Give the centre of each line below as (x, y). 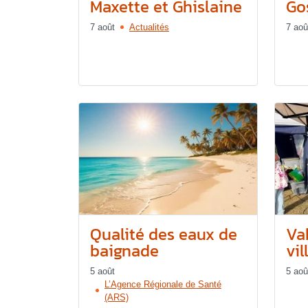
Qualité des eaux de (164, 234)
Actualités (149, 27)
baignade (124, 250)
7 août (102, 27)
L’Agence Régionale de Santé (163, 284)
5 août (102, 271)
